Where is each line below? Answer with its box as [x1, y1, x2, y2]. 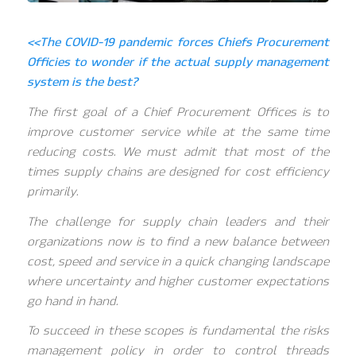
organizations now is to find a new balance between [26, 234, 330, 249]
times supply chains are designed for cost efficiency [26, 164, 330, 179]
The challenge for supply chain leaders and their [26, 214, 330, 229]
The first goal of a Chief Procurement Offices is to [26, 104, 330, 119]
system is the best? [26, 75, 138, 90]
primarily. [26, 184, 78, 199]
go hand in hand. [26, 293, 118, 308]
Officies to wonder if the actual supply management [26, 55, 330, 70]
